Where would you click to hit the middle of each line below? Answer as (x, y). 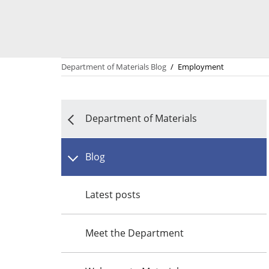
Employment (201, 67)
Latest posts (113, 195)
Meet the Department (134, 233)
